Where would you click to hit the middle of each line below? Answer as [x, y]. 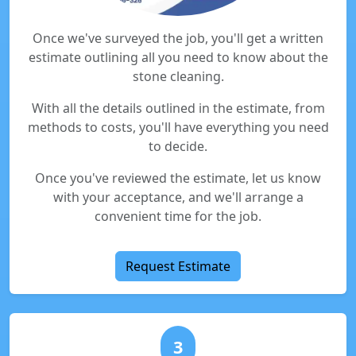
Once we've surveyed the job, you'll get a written [178, 38]
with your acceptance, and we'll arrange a [178, 197]
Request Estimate [178, 266]
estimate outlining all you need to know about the [178, 57]
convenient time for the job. [178, 216]
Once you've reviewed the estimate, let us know [178, 178]
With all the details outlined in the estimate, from [178, 108]
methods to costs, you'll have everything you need [178, 127]
